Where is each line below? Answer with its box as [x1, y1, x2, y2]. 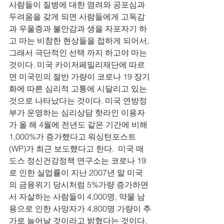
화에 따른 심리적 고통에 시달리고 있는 [9, 83, 149, 93]
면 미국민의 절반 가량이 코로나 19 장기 [9, 71, 150, 81]
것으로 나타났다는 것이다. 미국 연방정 [9, 95, 147, 105]
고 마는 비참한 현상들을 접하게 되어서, [9, 35, 151, 45]
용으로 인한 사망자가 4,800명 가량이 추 [9, 203, 151, 213]
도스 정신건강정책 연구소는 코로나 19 [9, 155, 146, 165]
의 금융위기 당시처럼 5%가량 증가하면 [9, 179, 148, 189]
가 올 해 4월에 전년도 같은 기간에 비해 [9, 119, 149, 129]
